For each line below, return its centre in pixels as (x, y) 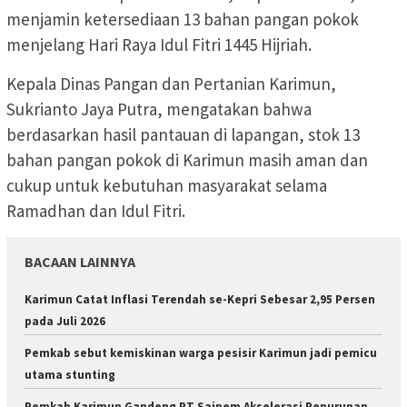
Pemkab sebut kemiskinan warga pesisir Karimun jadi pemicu (201, 353)
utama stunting (70, 375)
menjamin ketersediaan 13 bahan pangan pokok (183, 20)
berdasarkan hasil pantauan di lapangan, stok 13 (183, 135)
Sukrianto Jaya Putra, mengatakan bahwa (159, 109)
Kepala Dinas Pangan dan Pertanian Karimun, (171, 84)
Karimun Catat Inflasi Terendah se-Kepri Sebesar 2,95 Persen (200, 300)
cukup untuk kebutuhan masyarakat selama (167, 186)
